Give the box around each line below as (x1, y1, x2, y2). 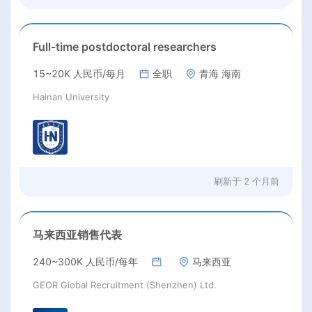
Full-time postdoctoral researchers (33, 40, 217, 54)
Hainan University (33, 91, 109, 103)
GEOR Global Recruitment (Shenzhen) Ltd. (33, 279, 217, 290)
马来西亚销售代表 (33, 227, 122, 242)
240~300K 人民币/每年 (33, 255, 138, 267)
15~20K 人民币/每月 (33, 68, 125, 80)
